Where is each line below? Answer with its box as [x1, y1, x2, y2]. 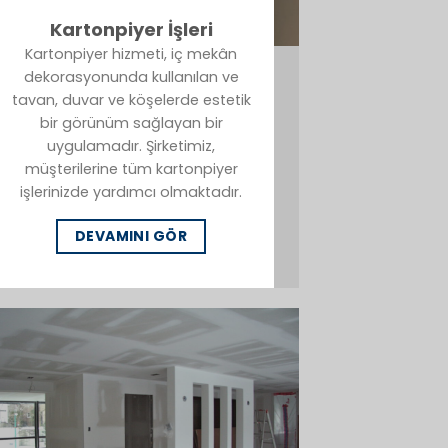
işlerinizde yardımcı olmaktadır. [20, 181, 242, 202]
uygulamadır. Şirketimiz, [47, 135, 215, 156]
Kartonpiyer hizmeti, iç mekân [25, 43, 237, 64]
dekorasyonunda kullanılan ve [23, 66, 239, 87]
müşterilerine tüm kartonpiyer [24, 158, 238, 179]
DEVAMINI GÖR [74, 226, 188, 247]
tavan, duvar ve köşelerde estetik [11, 89, 251, 110]
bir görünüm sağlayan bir [39, 112, 223, 133]
